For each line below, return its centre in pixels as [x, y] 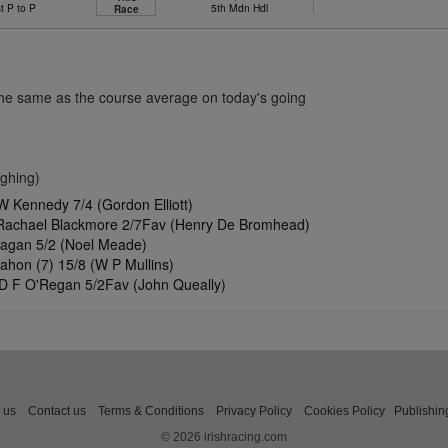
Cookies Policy [344, 410]
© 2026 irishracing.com [224, 436]
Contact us [57, 410]
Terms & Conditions [151, 410]
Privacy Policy [254, 410]
